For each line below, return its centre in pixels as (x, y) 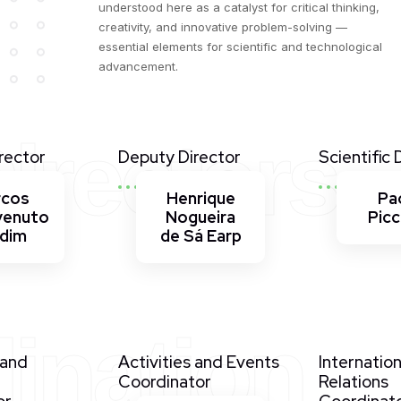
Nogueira (200, 217)
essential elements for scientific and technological (240, 47)
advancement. (138, 66)
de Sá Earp (200, 236)
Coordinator (165, 382)
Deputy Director (180, 157)
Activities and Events (199, 362)
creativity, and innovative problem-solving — (222, 27)
